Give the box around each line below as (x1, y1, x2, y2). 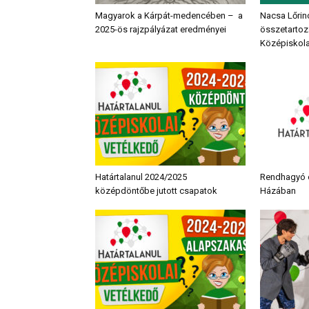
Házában (260, 185, 296, 196)
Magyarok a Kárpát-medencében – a (95, 10, 243, 21)
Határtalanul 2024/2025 (95, 171, 187, 182)
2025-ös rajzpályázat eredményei (95, 23, 226, 34)
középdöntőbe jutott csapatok (95, 185, 217, 196)
